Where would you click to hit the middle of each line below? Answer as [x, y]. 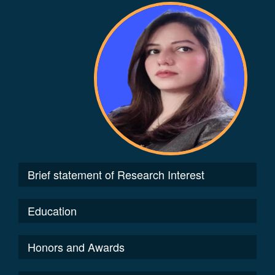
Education [52, 211]
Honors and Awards [76, 247]
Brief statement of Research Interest [116, 174]
